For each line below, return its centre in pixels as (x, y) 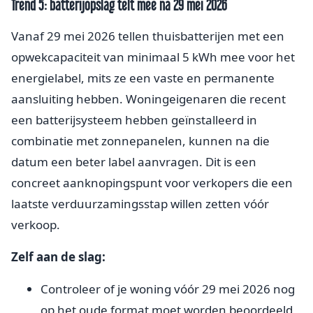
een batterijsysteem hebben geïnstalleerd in (134, 120)
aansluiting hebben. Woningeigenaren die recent (148, 99)
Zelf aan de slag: (58, 257)
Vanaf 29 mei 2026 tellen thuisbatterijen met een (148, 36)
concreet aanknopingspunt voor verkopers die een (152, 183)
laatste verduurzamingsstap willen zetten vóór (140, 204)
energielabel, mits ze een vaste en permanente (143, 78)
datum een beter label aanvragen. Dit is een (134, 162)
